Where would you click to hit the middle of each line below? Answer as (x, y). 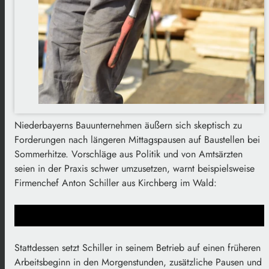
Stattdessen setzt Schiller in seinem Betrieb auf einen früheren (138, 247)
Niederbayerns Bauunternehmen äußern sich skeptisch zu (128, 125)
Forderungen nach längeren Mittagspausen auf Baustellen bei (137, 139)
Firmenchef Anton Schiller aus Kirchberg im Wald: (116, 183)
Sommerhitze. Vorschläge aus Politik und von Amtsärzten (128, 154)
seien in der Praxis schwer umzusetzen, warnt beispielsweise (134, 168)
